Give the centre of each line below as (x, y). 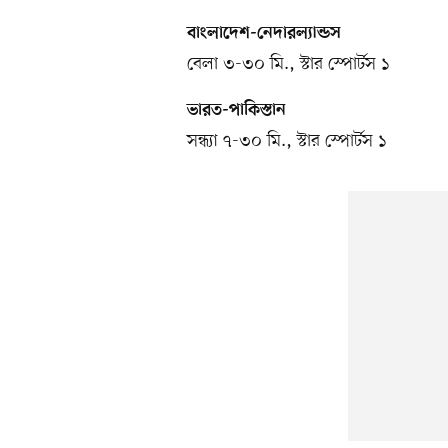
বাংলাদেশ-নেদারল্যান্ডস (264, 33)
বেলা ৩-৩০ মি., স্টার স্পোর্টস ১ (288, 63)
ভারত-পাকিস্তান (236, 110)
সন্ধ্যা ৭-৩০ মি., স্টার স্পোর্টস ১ (286, 140)
